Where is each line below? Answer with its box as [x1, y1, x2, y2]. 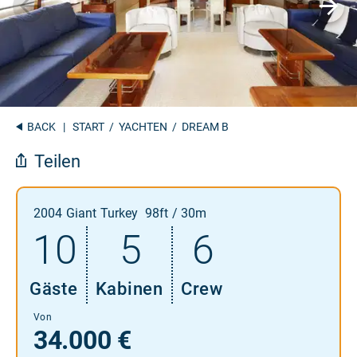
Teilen [34, 151, 80, 171]
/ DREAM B [167, 120, 229, 133]
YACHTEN [119, 120, 167, 133]
